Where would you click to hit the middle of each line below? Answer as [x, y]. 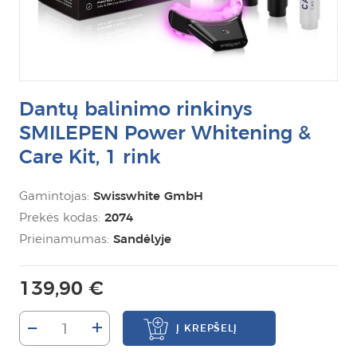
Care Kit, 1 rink [90, 157]
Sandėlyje [142, 239]
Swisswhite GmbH [148, 196]
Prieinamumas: [66, 239]
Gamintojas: [56, 196]
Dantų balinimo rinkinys [136, 109]
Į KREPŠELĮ [207, 328]
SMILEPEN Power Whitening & [165, 133]
